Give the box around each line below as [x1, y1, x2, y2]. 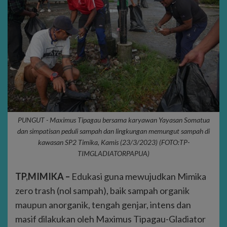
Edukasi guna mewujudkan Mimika [70, 171, 206, 182]
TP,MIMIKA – [15, 171, 70, 182]
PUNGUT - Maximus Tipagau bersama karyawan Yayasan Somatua [17, 116, 210, 125]
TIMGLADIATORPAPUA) [78, 149, 149, 158]
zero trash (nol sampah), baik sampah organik [15, 185, 190, 197]
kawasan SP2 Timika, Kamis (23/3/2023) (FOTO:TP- [37, 138, 190, 147]
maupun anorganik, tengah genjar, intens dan [15, 199, 191, 211]
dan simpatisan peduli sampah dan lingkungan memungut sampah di [17, 127, 210, 136]
